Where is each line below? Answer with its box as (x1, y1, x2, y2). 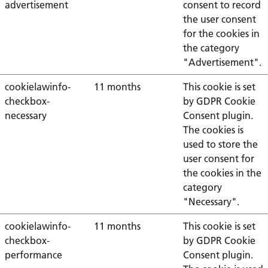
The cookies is (183, 124, 243, 136)
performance (5, 249, 62, 261)
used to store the (183, 138, 258, 150)
